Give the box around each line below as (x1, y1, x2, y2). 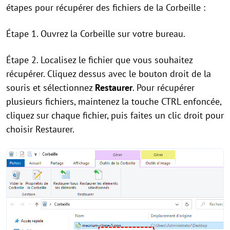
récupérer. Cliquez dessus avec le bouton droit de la (6, 68, 211, 80)
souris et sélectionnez (6, 82, 95, 94)
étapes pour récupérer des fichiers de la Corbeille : (6, 2, 205, 14)
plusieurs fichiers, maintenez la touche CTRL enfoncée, (6, 95, 221, 108)
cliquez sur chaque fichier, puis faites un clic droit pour (6, 109, 224, 122)
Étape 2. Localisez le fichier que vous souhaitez (6, 54, 193, 66)
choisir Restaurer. (6, 123, 74, 136)
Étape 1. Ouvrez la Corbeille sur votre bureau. (6, 28, 185, 40)
